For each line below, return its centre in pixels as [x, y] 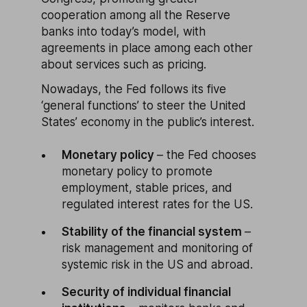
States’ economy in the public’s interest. [148, 122]
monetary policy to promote [137, 171]
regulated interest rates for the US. [157, 204]
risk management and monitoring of [157, 248]
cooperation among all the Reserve [136, 15]
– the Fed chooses [207, 155]
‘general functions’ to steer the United [144, 106]
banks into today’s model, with [123, 32]
